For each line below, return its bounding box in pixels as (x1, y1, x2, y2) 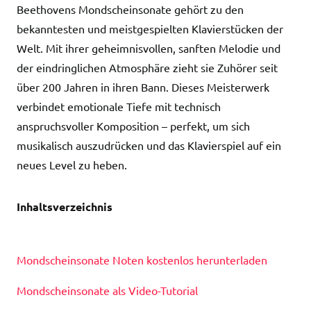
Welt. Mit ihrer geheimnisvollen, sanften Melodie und (17, 41, 280, 55)
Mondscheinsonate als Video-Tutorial (17, 283, 198, 297)
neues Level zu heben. (17, 158, 127, 171)
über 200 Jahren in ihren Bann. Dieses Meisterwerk (17, 80, 269, 94)
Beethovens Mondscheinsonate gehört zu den (17, 2, 244, 16)
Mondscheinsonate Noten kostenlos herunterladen (17, 253, 267, 267)
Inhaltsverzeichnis (17, 199, 112, 214)
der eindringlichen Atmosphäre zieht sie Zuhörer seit (17, 60, 278, 74)
